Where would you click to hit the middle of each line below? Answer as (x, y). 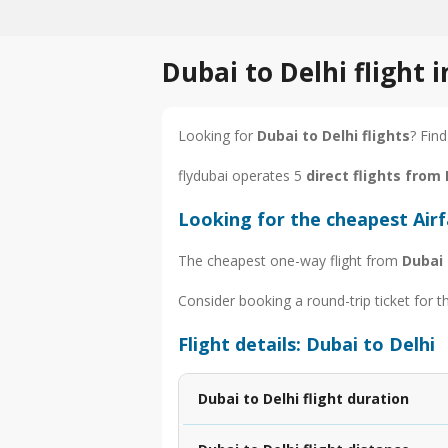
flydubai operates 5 (242, 175)
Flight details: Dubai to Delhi (306, 343)
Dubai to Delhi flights (333, 135)
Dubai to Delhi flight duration (303, 398)
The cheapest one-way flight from (290, 260)
